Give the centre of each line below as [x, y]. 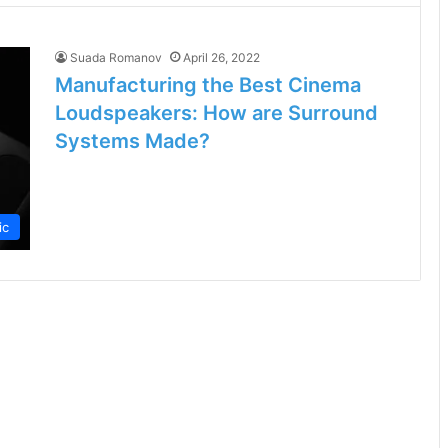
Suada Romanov [116, 57]
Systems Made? [132, 141]
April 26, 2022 [221, 57]
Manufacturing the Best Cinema [208, 85]
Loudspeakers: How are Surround [216, 113]
